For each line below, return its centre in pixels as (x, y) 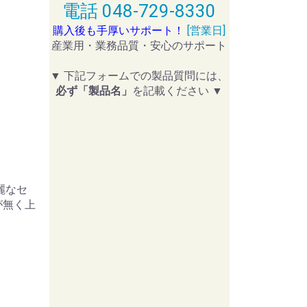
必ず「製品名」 (94, 91)
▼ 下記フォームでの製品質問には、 (139, 76)
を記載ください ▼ (178, 91)
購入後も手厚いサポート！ (119, 30)
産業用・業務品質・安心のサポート (139, 46)
